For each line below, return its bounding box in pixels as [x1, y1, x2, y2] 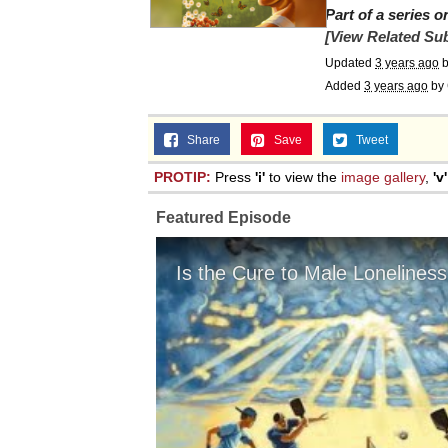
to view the [265, 169, 341, 185]
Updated [325, 56, 375, 70]
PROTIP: [154, 169, 211, 185]
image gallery [341, 169, 425, 185]
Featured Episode [156, 209, 291, 226]
